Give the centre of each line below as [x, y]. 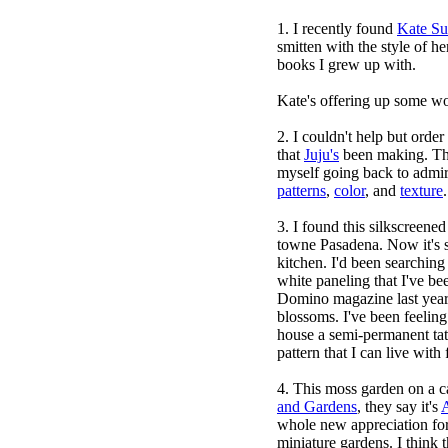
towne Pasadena [328, 244]
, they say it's [399, 406]
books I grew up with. [346, 64]
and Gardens [317, 406]
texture [421, 190]
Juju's [321, 154]
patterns [301, 190]
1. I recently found [337, 28]
